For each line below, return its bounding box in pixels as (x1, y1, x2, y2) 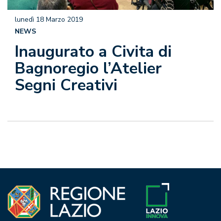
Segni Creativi (15, 74, 117, 96)
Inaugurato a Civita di (15, 41, 172, 63)
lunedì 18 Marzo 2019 (15, 15, 83, 25)
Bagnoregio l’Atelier (15, 58, 162, 79)
